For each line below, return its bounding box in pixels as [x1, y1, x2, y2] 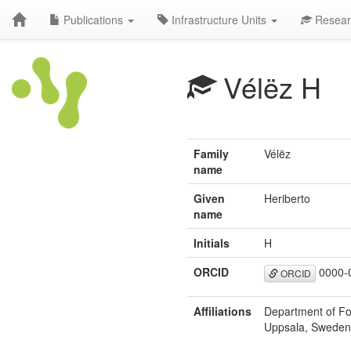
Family [194, 146, 229, 161]
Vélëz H [215, 67, 321, 107]
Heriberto [264, 190, 310, 206]
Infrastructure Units [168, 12, 270, 27]
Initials [194, 235, 230, 251]
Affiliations [194, 303, 251, 319]
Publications [60, 12, 126, 27]
